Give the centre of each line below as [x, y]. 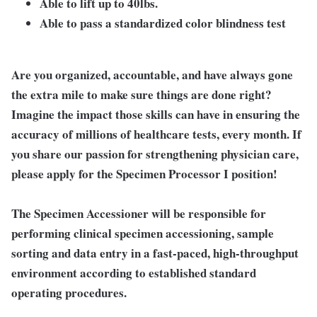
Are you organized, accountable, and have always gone [152, 75]
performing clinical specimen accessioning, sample [143, 233]
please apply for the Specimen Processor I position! [144, 174]
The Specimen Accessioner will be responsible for [139, 213]
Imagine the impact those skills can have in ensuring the [156, 114]
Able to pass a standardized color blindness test [163, 23]
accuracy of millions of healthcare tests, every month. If [156, 134]
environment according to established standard [134, 273]
